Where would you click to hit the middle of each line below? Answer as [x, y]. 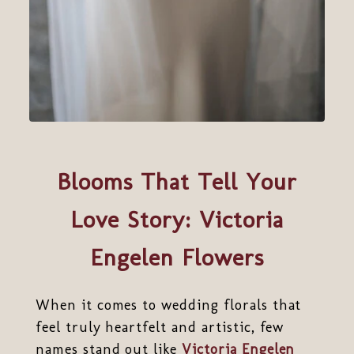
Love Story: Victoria [177, 220]
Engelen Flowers [177, 258]
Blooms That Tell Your [177, 182]
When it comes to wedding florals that [168, 305]
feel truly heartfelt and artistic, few [160, 327]
